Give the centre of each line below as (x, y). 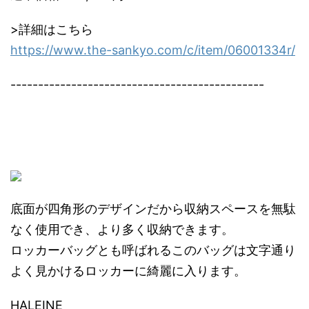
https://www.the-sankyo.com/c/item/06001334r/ (153, 50)
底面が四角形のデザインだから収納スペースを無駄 (153, 209)
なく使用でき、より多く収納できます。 (122, 229)
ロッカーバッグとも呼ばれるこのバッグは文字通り (153, 250)
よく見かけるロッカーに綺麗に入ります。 (128, 271)
